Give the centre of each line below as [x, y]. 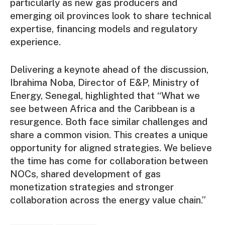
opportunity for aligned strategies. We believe [111, 147]
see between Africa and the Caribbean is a [102, 108]
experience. [35, 41]
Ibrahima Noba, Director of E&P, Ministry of [105, 82]
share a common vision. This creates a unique [109, 134]
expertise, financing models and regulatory [104, 28]
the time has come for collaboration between [109, 160]
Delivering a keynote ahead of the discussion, [109, 69]
